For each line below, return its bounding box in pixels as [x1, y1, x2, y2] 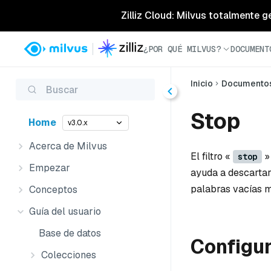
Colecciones [41, 249, 96, 261]
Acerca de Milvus [29, 140, 107, 152]
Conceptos [29, 183, 77, 196]
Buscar [46, 83, 78, 96]
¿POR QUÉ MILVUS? [143, 43, 221, 54]
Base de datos [39, 227, 101, 240]
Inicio [191, 78, 213, 89]
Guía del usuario [29, 205, 101, 218]
